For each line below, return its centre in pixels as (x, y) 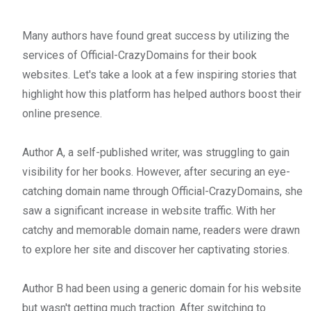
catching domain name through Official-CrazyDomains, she (162, 191)
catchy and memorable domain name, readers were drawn (161, 230)
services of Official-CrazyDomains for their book (140, 55)
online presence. (62, 113)
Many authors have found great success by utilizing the (156, 35)
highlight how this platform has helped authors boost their (162, 94)
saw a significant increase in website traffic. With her (149, 210)
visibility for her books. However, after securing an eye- (156, 171)
